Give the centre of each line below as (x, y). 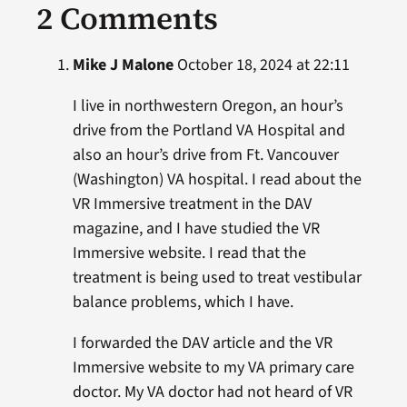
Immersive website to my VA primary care (213, 367)
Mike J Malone (123, 65)
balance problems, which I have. (183, 302)
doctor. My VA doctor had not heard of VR (212, 392)
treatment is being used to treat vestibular (217, 277)
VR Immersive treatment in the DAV (192, 203)
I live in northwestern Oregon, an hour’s (208, 105)
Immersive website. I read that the (189, 253)
